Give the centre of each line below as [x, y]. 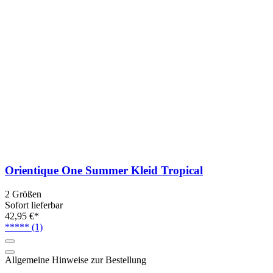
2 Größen [23, 194]
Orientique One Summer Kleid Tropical [104, 170]
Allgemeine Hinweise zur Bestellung [76, 260]
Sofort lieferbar [34, 205]
